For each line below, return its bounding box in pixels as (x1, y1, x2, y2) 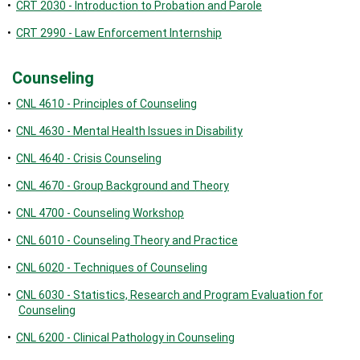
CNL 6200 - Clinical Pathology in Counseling (16, 331, 235, 344)
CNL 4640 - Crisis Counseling (16, 152, 162, 165)
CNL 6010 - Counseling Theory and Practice (16, 234, 238, 247)
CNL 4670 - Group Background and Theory (16, 179, 229, 192)
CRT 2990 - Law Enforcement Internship (16, 27, 222, 39)
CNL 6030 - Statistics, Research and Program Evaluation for (16, 288, 323, 301)
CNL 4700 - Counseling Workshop (16, 207, 184, 219)
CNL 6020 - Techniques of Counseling (16, 261, 207, 274)
